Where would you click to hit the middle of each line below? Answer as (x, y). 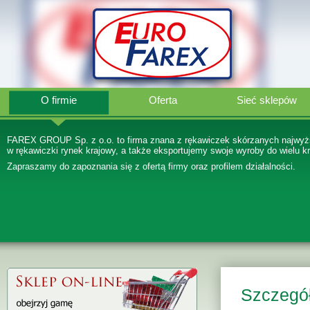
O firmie (59, 100)
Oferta (163, 100)
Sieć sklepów (266, 100)
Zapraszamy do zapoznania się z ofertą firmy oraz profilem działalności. (151, 166)
